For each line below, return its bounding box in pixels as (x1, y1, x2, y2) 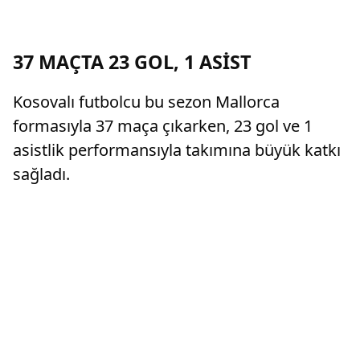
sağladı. (13, 162, 70, 185)
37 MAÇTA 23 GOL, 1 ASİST (13, 48, 252, 75)
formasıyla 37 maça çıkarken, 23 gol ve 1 (13, 114, 313, 137)
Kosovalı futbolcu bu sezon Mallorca (13, 90, 280, 112)
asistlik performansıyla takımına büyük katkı (13, 138, 341, 161)
